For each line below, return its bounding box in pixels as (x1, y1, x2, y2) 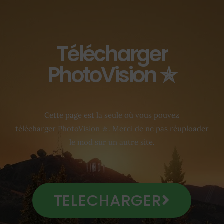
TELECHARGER (53, 189, 162, 211)
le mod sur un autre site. (69, 137, 155, 147)
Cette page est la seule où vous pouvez (44, 110, 179, 120)
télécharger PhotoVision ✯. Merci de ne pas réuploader (15, 124, 209, 134)
